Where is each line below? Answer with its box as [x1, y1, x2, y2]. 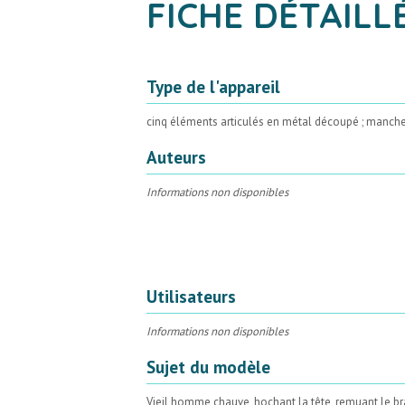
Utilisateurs [146, 284, 236, 307]
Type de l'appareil [146, 74, 280, 98]
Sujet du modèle [146, 354, 270, 378]
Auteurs [146, 145, 206, 168]
